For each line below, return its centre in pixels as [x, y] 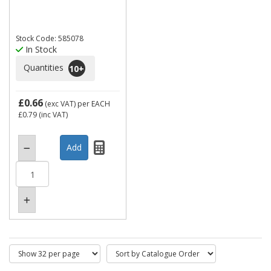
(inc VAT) [52, 115]
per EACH [94, 104]
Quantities [45, 67]
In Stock [40, 49]
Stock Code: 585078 [50, 38]
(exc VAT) [60, 104]
